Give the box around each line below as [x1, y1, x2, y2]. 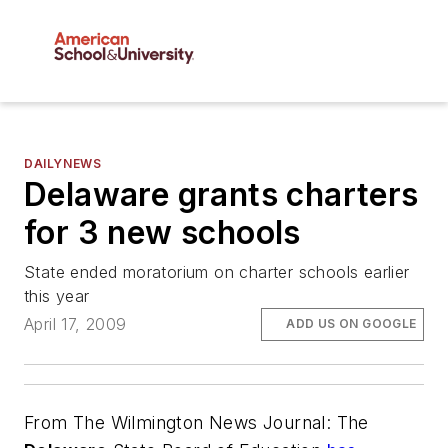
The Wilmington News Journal [73, 411, 326, 433]
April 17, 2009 [24, 314, 127, 335]
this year [24, 286, 90, 307]
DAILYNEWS [24, 156, 102, 172]
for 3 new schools [24, 213, 301, 253]
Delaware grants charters [24, 175, 419, 215]
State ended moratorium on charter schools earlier [24, 262, 410, 283]
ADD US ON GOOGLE [286, 316, 417, 332]
